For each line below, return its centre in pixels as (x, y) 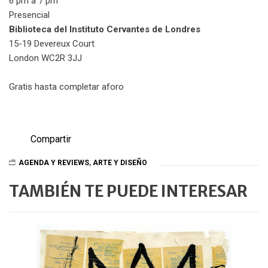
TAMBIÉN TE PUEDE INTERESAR (128, 191)
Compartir (51, 139)
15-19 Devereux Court (52, 44)
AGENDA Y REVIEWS (54, 162)
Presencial (29, 15)
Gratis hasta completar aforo (66, 87)
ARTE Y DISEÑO (120, 162)
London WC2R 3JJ (45, 58)
